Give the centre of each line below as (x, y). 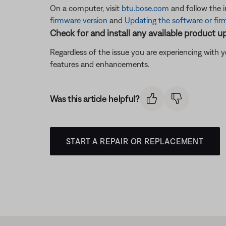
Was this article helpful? (95, 98)
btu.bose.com (145, 8)
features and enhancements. (99, 64)
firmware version (78, 20)
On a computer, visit (86, 8)
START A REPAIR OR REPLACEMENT (135, 141)
